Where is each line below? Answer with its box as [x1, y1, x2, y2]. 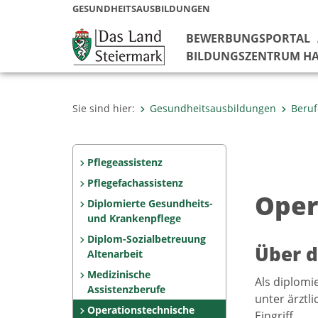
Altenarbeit [87, 247, 143, 261]
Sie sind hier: [72, 102, 135, 115]
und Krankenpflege [87, 212, 181, 225]
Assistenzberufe [87, 283, 165, 296]
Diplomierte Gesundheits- [87, 197, 213, 210]
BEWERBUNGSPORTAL [185, 31, 310, 46]
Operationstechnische [87, 303, 194, 317]
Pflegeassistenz [87, 155, 163, 169]
